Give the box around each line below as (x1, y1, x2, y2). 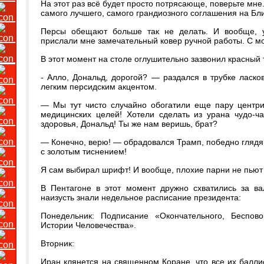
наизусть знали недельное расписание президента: (41, 193, 241, 202)
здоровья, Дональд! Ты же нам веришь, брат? (41, 119, 217, 128)
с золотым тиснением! (41, 147, 127, 156)
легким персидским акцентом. (41, 82, 157, 91)
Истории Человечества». (41, 220, 136, 230)
